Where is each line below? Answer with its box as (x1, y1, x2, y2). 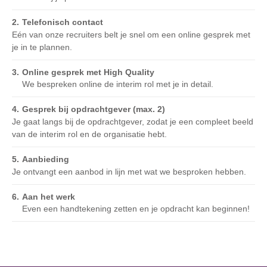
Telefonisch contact (22, 17, 103, 27)
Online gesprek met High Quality (22, 67, 154, 77)
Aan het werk (22, 192, 75, 201)
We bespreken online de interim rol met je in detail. (22, 79, 213, 89)
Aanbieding (22, 154, 69, 164)
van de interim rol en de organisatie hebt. (12, 129, 167, 139)
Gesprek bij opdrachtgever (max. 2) (22, 104, 165, 114)
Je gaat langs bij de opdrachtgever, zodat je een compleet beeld (12, 117, 253, 126)
